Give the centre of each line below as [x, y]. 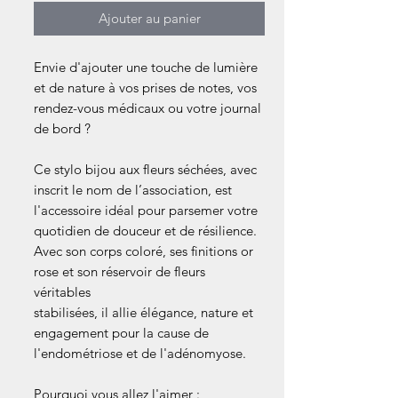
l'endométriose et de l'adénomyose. [140, 354]
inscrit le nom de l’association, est [133, 190]
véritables [62, 292]
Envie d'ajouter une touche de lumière [146, 68]
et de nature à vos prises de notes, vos [145, 88]
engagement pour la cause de [121, 333]
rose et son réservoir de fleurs [119, 272]
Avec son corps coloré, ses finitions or [143, 251]
